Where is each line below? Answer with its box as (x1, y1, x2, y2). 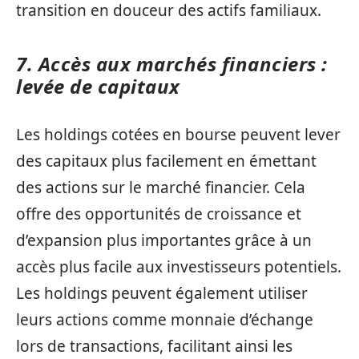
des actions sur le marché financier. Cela (16, 177, 305, 199)
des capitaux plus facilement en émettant (16, 151, 317, 172)
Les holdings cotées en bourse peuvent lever (16, 124, 341, 146)
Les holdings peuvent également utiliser (16, 283, 308, 305)
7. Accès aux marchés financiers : (16, 50, 328, 77)
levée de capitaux (16, 72, 180, 99)
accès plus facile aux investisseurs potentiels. (16, 256, 341, 278)
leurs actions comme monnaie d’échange (16, 309, 313, 331)
